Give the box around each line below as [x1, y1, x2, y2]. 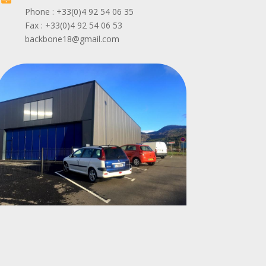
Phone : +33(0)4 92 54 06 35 [25, 6, 134, 18]
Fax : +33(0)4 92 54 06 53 [25, 20, 123, 31]
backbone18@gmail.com [25, 33, 120, 45]
